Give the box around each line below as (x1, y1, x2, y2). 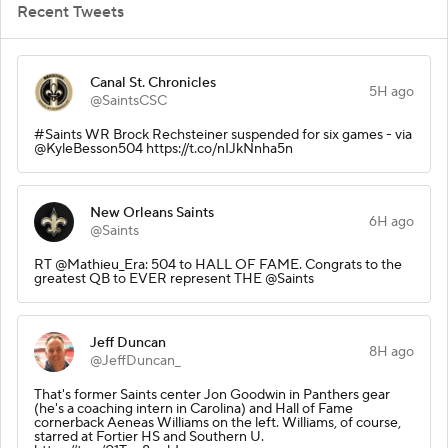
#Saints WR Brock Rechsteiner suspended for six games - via (34, 125, 412, 144)
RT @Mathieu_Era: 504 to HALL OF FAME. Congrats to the (34, 255, 402, 274)
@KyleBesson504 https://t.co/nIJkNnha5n (34, 139, 293, 158)
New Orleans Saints (90, 203, 214, 222)
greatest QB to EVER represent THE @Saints (34, 269, 314, 288)
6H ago (369, 212, 414, 231)
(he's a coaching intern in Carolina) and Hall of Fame (34, 399, 353, 418)
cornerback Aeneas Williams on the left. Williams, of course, (34, 413, 401, 432)
